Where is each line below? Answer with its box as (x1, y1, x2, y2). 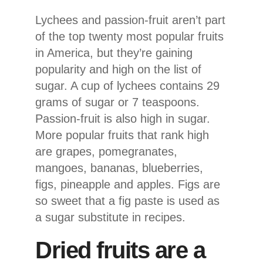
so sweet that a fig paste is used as (35, 194, 220, 207)
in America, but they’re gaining (35, 46, 193, 59)
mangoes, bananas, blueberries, (35, 161, 203, 174)
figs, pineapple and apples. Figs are (35, 177, 220, 191)
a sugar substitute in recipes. (35, 210, 186, 224)
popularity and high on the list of (35, 62, 201, 76)
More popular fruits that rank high (35, 128, 209, 141)
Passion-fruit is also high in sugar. (35, 112, 210, 125)
